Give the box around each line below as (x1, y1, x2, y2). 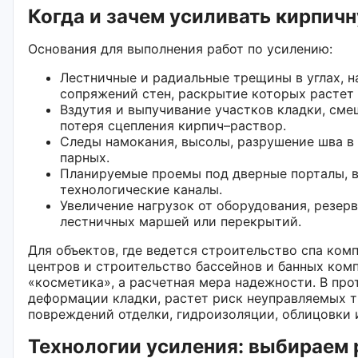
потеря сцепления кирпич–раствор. (60, 117, 286, 133)
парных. (60, 149, 109, 165)
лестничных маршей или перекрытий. (60, 213, 301, 229)
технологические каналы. (60, 181, 222, 197)
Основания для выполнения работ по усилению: (28, 40, 332, 57)
